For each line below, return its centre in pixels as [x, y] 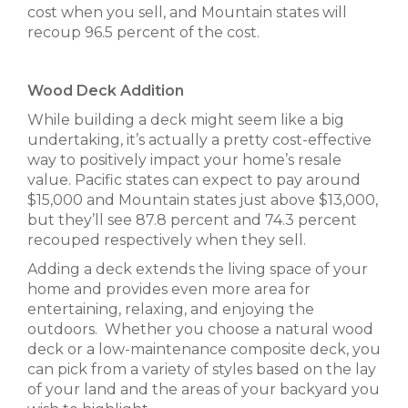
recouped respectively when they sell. [167, 240]
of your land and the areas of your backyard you [204, 389]
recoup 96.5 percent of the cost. [143, 32]
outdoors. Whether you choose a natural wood [200, 329]
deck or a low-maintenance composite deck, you [204, 349]
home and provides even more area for [169, 289]
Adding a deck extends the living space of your [198, 269]
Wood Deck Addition [106, 91]
